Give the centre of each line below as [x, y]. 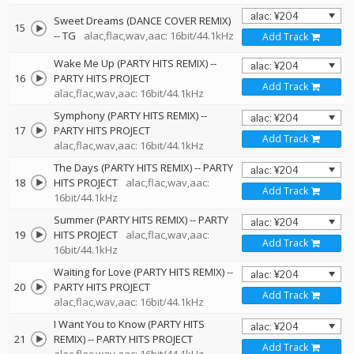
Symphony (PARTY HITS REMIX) [126, 115]
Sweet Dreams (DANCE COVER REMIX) [142, 21]
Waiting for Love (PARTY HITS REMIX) [139, 272]
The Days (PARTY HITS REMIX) [123, 168]
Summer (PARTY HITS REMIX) [121, 220]
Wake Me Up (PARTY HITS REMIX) [131, 63]
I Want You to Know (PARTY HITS [129, 324]
